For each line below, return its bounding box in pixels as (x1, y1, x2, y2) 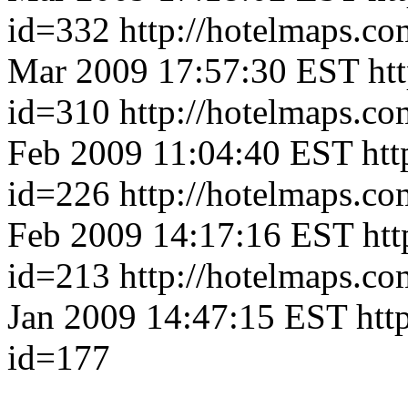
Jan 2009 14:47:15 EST (7, 297, 347, 336)
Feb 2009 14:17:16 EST (7, 215, 353, 254)
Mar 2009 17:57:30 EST (7, 51, 359, 90)
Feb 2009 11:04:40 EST (7, 133, 352, 172)
